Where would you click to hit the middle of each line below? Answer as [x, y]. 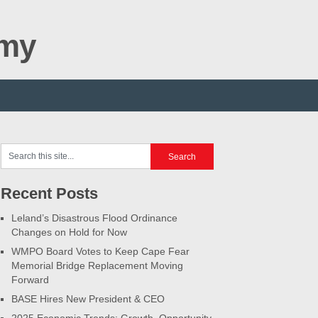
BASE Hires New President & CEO [88, 299]
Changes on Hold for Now [69, 232]
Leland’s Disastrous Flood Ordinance [94, 218]
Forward [30, 280]
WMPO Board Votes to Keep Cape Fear [100, 251]
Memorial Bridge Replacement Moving [97, 265]
